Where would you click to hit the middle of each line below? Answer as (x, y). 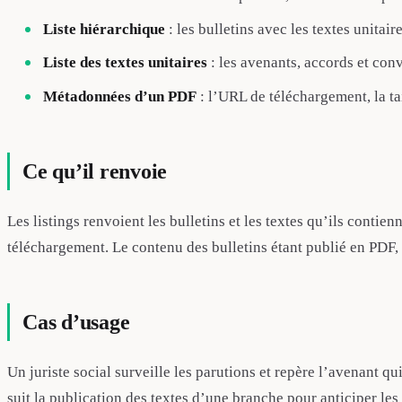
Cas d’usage (76, 323)
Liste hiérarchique (104, 29)
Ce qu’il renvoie (95, 172)
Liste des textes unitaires (125, 63)
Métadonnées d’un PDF (120, 97)
